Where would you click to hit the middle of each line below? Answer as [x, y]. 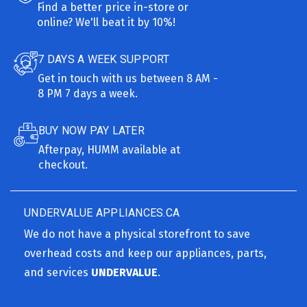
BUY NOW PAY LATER [91, 130]
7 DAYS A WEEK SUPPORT [104, 59]
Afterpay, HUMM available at [109, 149]
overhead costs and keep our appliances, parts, [145, 253]
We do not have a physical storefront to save [137, 234]
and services [58, 272]
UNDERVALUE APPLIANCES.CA [102, 212]
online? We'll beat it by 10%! [107, 22]
